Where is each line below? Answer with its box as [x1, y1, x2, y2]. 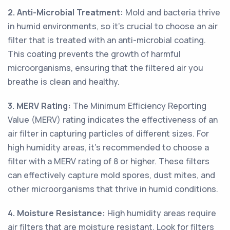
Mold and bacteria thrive [123, 7, 220, 18]
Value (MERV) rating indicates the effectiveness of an [8, 114, 218, 125]
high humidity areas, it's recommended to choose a [8, 142, 209, 153]
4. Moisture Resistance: [8, 207, 105, 219]
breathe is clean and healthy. [8, 76, 120, 87]
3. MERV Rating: [8, 100, 71, 111]
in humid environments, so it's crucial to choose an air [8, 21, 218, 32]
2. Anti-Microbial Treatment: [8, 7, 123, 18]
